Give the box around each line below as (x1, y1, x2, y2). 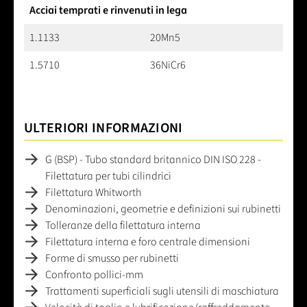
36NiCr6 (150, 57, 186, 73)
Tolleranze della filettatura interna (45, 217, 201, 233)
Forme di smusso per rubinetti (45, 250, 179, 266)
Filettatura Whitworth (45, 184, 141, 200)
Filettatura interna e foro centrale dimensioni (45, 234, 250, 249)
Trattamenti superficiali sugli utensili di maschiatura (45, 283, 279, 299)
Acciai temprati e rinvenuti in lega (29, 2, 187, 18)
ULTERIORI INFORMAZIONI (24, 118, 183, 138)
